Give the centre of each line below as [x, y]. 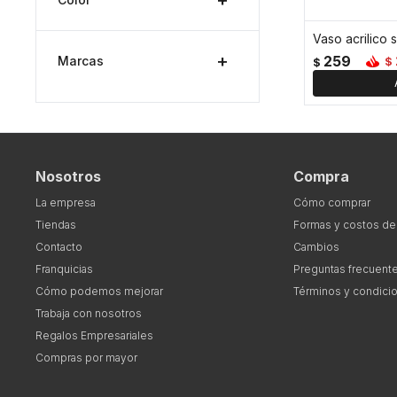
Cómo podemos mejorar [99, 291]
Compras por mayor [86, 357]
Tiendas [56, 224]
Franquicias [64, 269]
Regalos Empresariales [94, 335]
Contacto [59, 246]
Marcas [81, 61]
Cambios [316, 246]
